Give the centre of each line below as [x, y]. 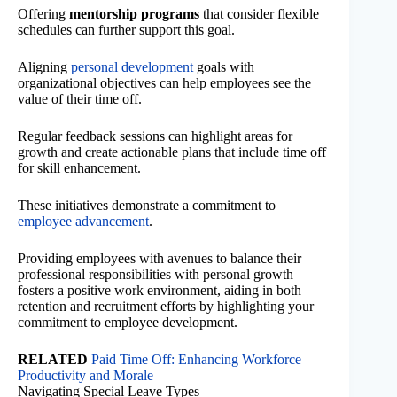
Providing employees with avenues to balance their [160, 258]
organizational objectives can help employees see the [164, 82]
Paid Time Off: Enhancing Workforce [196, 359]
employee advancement [83, 221]
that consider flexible [259, 13]
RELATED [53, 359]
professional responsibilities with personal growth [156, 274]
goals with [224, 66]
